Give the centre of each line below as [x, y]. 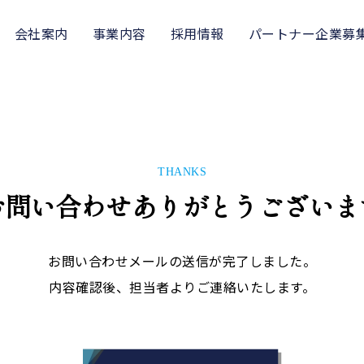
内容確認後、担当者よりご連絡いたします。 [182, 287]
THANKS [182, 172]
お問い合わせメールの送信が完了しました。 [182, 261]
